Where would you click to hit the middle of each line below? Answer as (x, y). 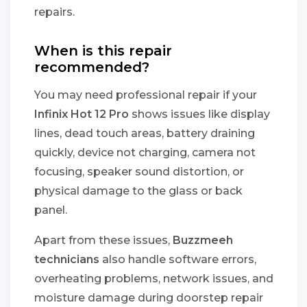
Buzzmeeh (203, 240)
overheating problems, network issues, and (154, 279)
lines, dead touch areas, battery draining (145, 133)
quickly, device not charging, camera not (145, 152)
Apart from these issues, (103, 240)
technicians (67, 259)
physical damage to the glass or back (138, 191)
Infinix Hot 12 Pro (82, 114)
